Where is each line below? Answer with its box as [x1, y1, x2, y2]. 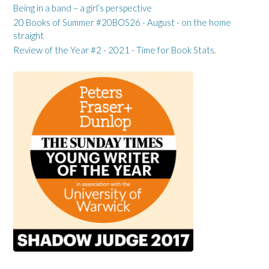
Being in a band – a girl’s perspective [13, 2, 152, 13]
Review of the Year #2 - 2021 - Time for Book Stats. [13, 44, 216, 55]
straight [13, 29, 44, 41]
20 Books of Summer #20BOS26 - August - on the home [13, 16, 231, 28]
